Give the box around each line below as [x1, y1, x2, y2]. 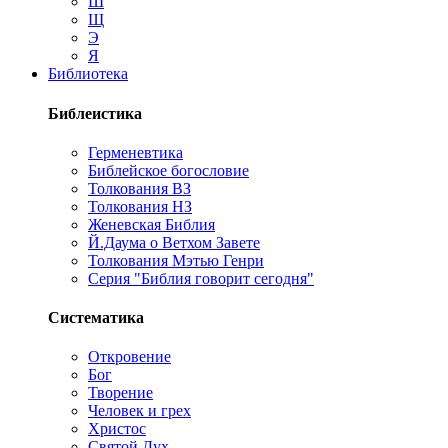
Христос [88, 420, 146, 438]
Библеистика [48, 104, 142, 122]
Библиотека [48, 65, 128, 83]
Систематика [48, 309, 144, 327]
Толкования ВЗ [88, 179, 191, 197]
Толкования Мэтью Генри [88, 251, 264, 269]
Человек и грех [88, 402, 191, 420]
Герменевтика [88, 143, 183, 161]
